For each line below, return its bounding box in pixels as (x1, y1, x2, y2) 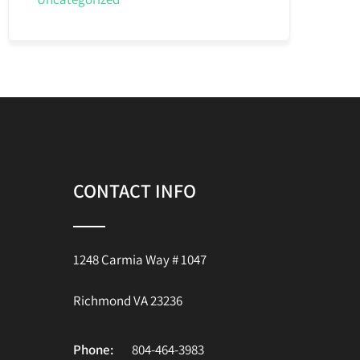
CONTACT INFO (73, 178, 196, 203)
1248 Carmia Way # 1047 (73, 251, 207, 268)
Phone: (73, 341, 113, 358)
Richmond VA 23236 (73, 292, 182, 309)
